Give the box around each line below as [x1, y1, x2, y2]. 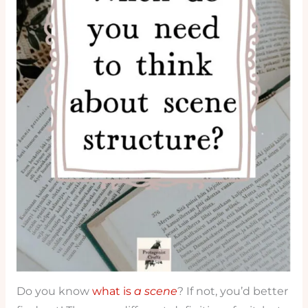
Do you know [16, 285, 92, 298]
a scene [133, 285, 177, 298]
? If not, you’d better [177, 285, 288, 298]
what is [91, 285, 134, 298]
